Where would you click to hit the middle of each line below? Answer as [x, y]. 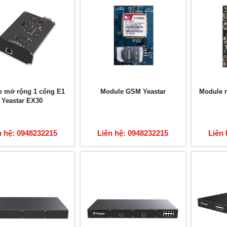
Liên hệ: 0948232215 [133, 133]
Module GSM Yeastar [133, 91]
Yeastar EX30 [22, 100]
